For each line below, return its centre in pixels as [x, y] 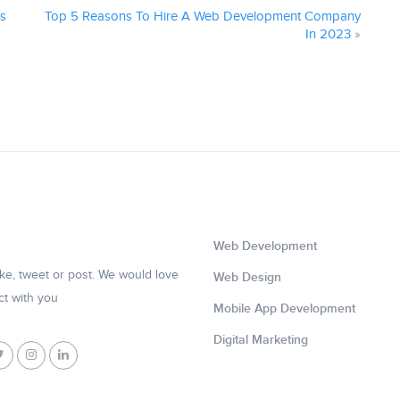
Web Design [247, 277]
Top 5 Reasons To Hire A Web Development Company [203, 17]
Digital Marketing [261, 340]
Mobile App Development [284, 308]
